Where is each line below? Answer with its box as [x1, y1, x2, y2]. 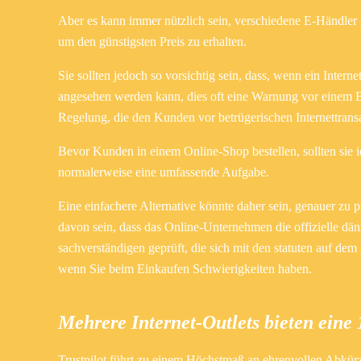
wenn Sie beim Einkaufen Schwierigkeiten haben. [58, 261, 312, 276]
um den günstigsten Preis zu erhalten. [58, 34, 247, 48]
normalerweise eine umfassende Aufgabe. [58, 164, 269, 179]
